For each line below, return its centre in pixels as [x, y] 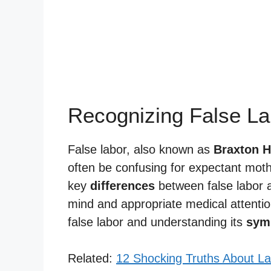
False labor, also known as [141, 149]
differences [122, 185]
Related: [92, 258]
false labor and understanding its [157, 222]
